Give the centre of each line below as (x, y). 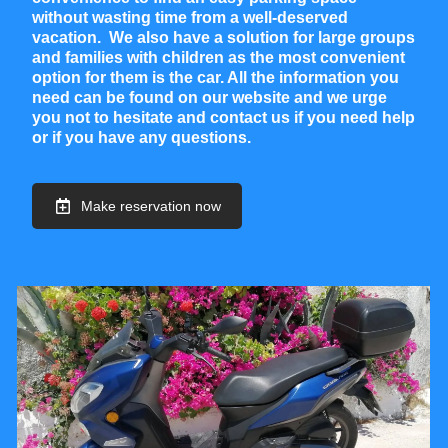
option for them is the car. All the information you (215, 77)
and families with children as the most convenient (218, 57)
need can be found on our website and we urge (209, 97)
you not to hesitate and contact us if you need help (223, 117)
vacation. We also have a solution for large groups (223, 37)
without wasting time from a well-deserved (190, 17)
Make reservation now (151, 205)
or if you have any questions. (141, 137)
